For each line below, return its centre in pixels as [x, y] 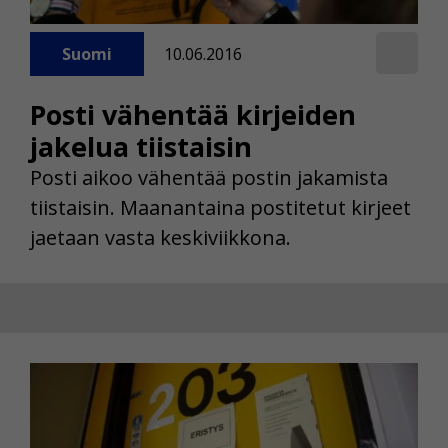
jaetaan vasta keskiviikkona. [160, 238]
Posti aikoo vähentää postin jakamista [209, 178]
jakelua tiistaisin [141, 147]
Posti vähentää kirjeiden [193, 115]
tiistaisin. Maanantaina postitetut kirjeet [220, 208]
